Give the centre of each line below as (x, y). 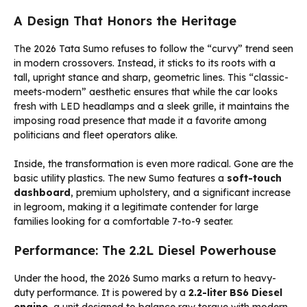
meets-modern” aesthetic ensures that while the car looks (146, 92)
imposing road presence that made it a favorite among (140, 121)
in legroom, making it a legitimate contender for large (136, 207)
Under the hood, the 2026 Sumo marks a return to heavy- (145, 279)
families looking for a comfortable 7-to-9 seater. (123, 222)
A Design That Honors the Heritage (125, 21)
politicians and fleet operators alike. (96, 135)
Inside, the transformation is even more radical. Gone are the (153, 164)
